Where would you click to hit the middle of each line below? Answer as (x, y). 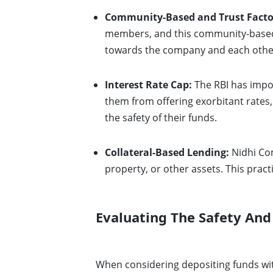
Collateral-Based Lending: (167, 152)
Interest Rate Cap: (148, 85)
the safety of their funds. (161, 118)
